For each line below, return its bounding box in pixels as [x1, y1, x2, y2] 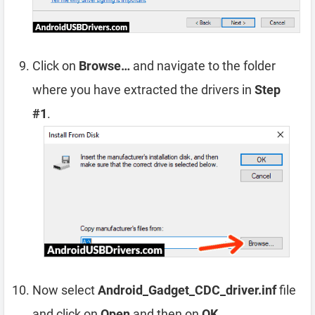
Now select [32, 283, 98, 298]
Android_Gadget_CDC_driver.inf [98, 283, 276, 298]
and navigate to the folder [130, 58, 276, 73]
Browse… [79, 58, 130, 73]
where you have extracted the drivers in [32, 82, 255, 97]
